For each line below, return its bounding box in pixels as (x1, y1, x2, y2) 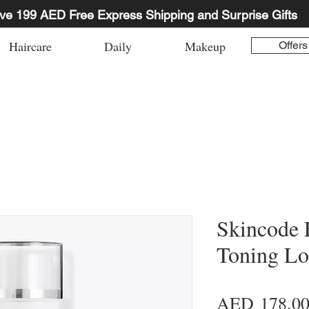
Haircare (8, 38, 52, 55)
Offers (278, 39, 308, 52)
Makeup (185, 38, 226, 55)
